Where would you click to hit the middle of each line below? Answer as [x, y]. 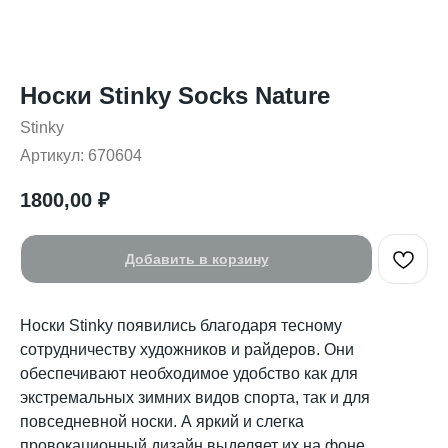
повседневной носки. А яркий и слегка [162, 422]
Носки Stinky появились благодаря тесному [181, 326]
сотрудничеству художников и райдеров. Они [187, 350]
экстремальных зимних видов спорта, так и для [195, 398]
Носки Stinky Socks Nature [175, 95]
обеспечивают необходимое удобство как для [189, 374]
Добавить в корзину [196, 259]
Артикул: [54, 155]
